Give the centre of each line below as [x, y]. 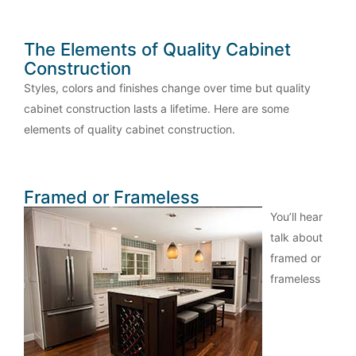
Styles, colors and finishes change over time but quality [167, 88]
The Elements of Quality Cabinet [157, 50]
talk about [296, 238]
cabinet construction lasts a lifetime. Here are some [157, 109]
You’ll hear [296, 217]
